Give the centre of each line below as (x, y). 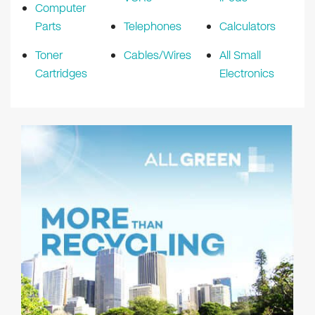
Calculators (247, 26)
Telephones (153, 26)
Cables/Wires (157, 55)
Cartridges (61, 73)
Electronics (247, 73)
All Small (240, 55)
